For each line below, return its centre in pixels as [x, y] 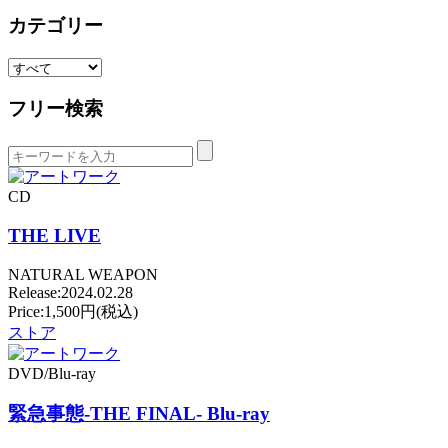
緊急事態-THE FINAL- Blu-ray [139, 414]
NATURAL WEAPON [83, 274]
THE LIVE [54, 235]
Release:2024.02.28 [70, 292]
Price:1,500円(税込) [73, 311]
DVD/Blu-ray [52, 373]
